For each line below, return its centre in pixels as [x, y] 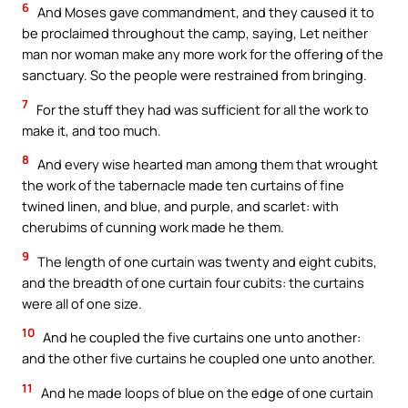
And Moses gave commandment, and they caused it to [204, 12]
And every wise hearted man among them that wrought [206, 164]
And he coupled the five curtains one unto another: [200, 337]
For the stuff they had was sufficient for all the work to [201, 109]
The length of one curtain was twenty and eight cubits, [206, 261]
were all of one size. [82, 303]
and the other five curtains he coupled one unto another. [199, 358]
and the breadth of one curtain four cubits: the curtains [193, 282]
